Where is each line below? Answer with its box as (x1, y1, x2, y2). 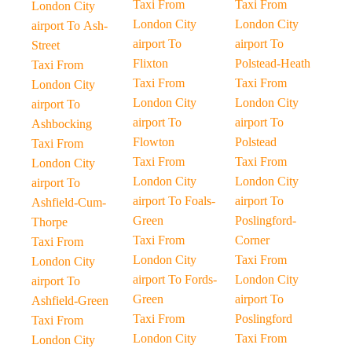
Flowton (133, 135, 175, 148)
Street (31, 38, 60, 52)
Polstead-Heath (234, 57, 310, 70)
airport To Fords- (133, 273, 218, 286)
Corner (234, 233, 269, 247)
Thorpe (31, 215, 68, 229)
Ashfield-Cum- (31, 196, 106, 209)
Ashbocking (31, 117, 92, 130)
